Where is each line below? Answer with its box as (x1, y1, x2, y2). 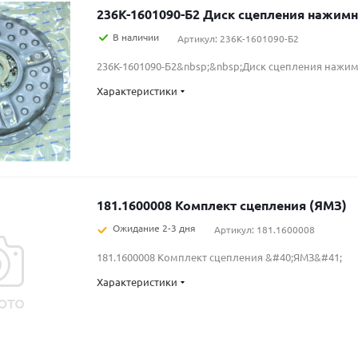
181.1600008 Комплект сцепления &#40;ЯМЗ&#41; (97, 250, 342, 264)
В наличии (113, 30, 159, 43)
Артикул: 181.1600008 (214, 223, 315, 236)
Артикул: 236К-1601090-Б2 (177, 32, 299, 45)
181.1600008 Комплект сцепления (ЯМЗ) (97, 197, 347, 213)
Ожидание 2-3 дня (113, 221, 196, 234)
